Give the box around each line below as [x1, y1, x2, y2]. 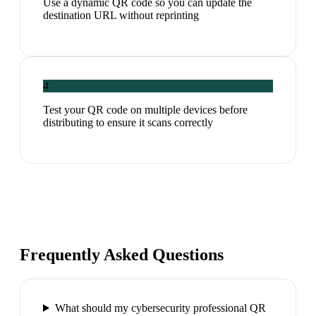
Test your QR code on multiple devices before [43, 104, 248, 116]
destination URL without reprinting [43, 9, 199, 22]
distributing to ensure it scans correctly [43, 116, 213, 129]
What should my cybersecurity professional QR [54, 301, 266, 314]
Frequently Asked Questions [20, 245, 224, 265]
